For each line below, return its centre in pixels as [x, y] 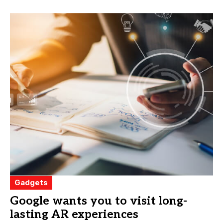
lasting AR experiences [74, 214]
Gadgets [31, 182]
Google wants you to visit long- [99, 201]
